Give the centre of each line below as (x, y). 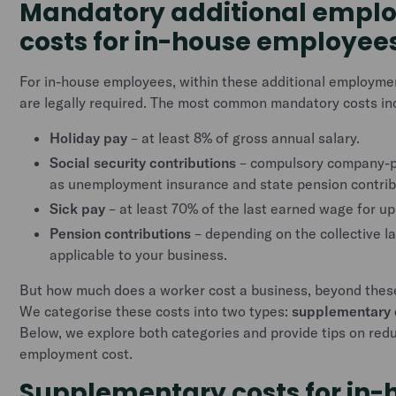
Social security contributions (145, 163)
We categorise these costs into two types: (156, 311)
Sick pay (80, 209)
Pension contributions (121, 233)
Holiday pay (91, 138)
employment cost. (76, 354)
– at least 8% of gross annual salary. (246, 138)
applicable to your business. (139, 255)
